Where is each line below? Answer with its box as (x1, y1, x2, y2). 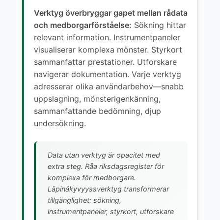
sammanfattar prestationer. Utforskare (34, 56, 177, 67)
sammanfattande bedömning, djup (34, 106, 161, 116)
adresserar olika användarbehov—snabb (34, 81, 184, 91)
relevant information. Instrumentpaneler (34, 32, 180, 42)
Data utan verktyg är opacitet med (48, 150, 160, 159)
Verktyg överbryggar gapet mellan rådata (34, 7, 188, 18)
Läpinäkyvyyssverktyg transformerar (48, 184, 169, 193)
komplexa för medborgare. (48, 173, 136, 182)
